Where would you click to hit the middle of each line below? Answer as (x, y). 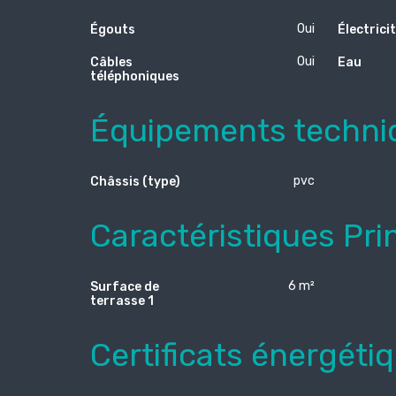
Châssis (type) (135, 182)
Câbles (111, 63)
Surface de (125, 286)
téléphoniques (135, 77)
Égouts (113, 30)
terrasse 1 (122, 301)
